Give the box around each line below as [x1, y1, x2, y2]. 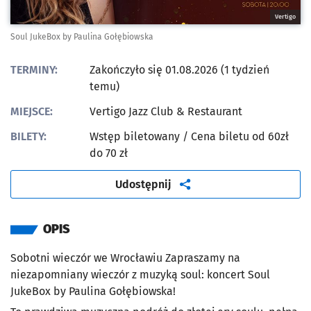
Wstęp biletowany [90, 130, 183, 144]
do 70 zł [90, 146, 128, 160]
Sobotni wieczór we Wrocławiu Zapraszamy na [10, 251, 240, 265]
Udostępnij [115, 177, 171, 191]
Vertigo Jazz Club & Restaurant [90, 105, 242, 119]
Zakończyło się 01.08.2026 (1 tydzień [90, 63, 269, 77]
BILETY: [10, 130, 47, 144]
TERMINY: [10, 63, 58, 77]
